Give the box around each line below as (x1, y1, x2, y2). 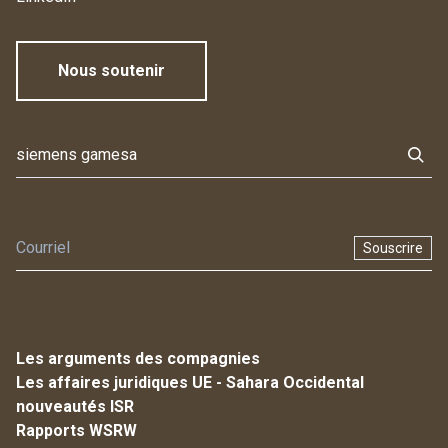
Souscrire (363, 240, 423, 257)
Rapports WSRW (16, 421, 137, 441)
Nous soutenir (58, 61, 165, 81)
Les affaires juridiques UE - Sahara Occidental (16, 373, 364, 393)
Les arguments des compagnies (16, 349, 260, 369)
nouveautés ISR (16, 397, 134, 417)
